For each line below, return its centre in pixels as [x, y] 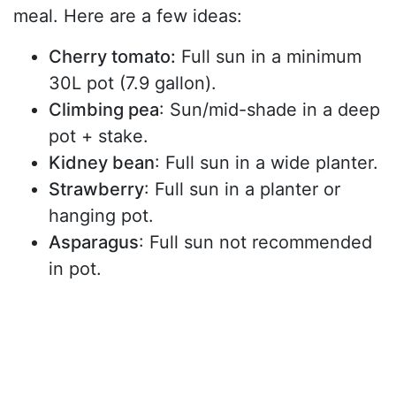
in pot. [75, 268]
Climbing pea [104, 109]
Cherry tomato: [112, 56]
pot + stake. [99, 136]
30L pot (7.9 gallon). [133, 83]
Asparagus [94, 242]
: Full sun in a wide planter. [267, 162]
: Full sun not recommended [255, 242]
